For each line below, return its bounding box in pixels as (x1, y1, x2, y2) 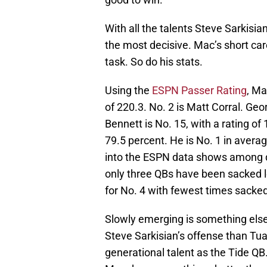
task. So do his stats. (105, 55, 203, 69)
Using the (105, 84, 152, 97)
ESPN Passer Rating (152, 84, 247, 97)
